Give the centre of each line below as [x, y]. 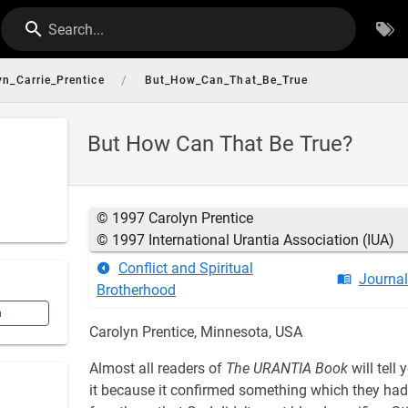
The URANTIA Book [287, 368]
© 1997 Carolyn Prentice [175, 218]
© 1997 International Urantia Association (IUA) [245, 240]
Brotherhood [136, 290]
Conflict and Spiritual [186, 268]
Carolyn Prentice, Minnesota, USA [196, 332]
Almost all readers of [158, 368]
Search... [76, 30]
